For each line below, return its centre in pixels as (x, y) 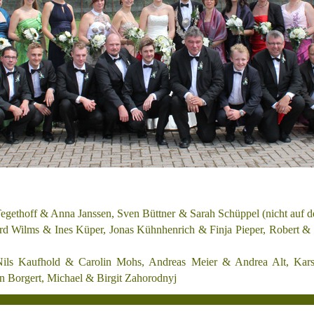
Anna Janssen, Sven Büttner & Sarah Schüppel (155, 213)
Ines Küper (79, 230)
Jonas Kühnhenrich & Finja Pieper (186, 230)
